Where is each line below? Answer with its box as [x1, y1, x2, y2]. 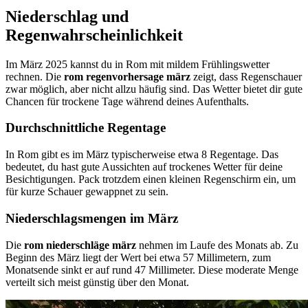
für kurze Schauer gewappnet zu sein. [5, 186, 168, 198]
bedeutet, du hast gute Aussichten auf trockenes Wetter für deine [5, 161, 283, 173]
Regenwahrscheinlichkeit [5, 25, 183, 44]
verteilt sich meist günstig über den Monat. [5, 276, 189, 288]
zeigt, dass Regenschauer [190, 70, 302, 82]
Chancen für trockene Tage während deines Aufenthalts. [5, 95, 249, 107]
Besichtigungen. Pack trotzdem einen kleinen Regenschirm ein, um [5, 173, 296, 186]
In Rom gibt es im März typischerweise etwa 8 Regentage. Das [5, 148, 278, 161]
